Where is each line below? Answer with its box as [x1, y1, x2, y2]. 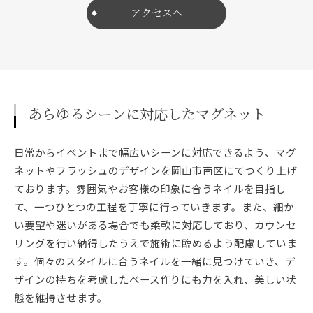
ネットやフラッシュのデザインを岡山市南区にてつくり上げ [14, 162, 297, 177]
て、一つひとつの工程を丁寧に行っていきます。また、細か [14, 198, 294, 214]
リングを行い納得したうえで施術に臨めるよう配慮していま [14, 235, 297, 250]
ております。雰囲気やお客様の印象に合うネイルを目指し [14, 180, 286, 196]
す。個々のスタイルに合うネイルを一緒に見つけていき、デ [14, 253, 296, 268]
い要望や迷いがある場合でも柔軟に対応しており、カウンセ [14, 217, 296, 232]
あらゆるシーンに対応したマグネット [28, 104, 265, 124]
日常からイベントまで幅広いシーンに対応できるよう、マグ [14, 144, 296, 159]
